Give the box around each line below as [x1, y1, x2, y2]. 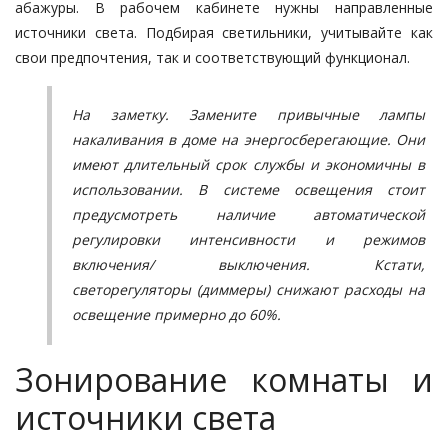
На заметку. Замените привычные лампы [72, 104, 425, 124]
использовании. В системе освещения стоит [72, 179, 425, 199]
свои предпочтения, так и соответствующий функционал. [15, 47, 410, 67]
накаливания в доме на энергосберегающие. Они [72, 129, 425, 149]
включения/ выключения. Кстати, [72, 254, 425, 274]
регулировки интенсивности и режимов [72, 229, 425, 249]
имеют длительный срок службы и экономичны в [72, 154, 425, 174]
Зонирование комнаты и [15, 357, 433, 401]
